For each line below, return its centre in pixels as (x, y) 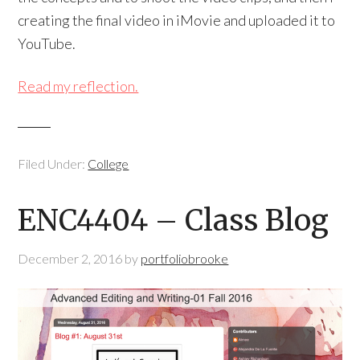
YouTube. (47, 44)
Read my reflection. (78, 86)
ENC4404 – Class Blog (174, 221)
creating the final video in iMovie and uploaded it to (177, 20)
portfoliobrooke (185, 259)
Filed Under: (53, 164)
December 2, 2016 (70, 259)
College (108, 164)
